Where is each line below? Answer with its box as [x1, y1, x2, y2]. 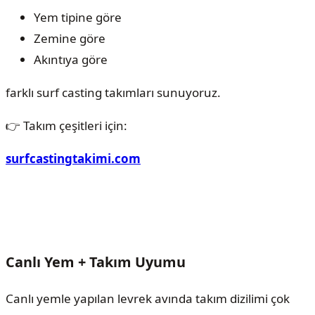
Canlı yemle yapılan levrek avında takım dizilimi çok [6, 290, 290, 307]
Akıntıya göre [34, 51, 108, 68]
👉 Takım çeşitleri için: [6, 117, 127, 134]
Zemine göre [34, 30, 105, 47]
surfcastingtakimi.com [6, 150, 141, 167]
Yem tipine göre [34, 9, 122, 26]
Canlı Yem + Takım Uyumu [6, 252, 186, 271]
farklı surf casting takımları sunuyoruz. [6, 84, 221, 101]
